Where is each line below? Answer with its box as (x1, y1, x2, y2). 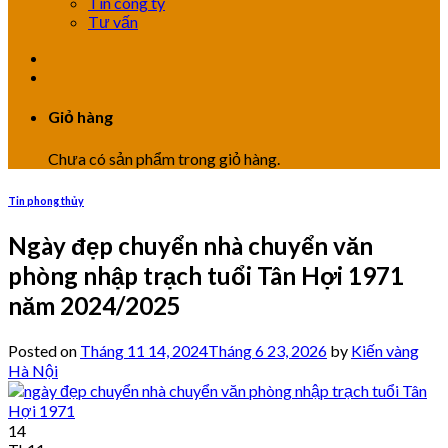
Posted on (8, 341, 80, 361)
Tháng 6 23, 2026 (208, 341, 327, 361)
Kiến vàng (351, 341, 419, 361)
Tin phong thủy (8, 193, 84, 207)
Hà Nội (8, 361, 58, 381)
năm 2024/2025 (8, 291, 181, 321)
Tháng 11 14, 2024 (80, 341, 208, 361)
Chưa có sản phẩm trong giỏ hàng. (48, 148, 280, 168)
